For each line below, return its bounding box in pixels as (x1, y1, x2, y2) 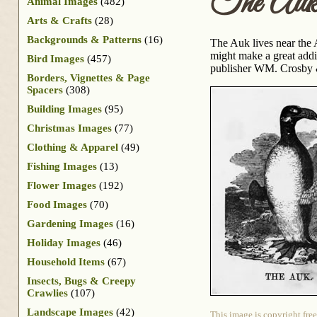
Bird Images (27, 52, 84, 64)
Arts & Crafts (27, 14, 92, 26)
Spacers (27, 83, 63, 96)
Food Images (27, 198, 87, 210)
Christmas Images (27, 122, 112, 134)
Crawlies (27, 287, 68, 299)
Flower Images (27, 179, 96, 191)
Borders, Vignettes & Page (27, 71, 150, 83)
